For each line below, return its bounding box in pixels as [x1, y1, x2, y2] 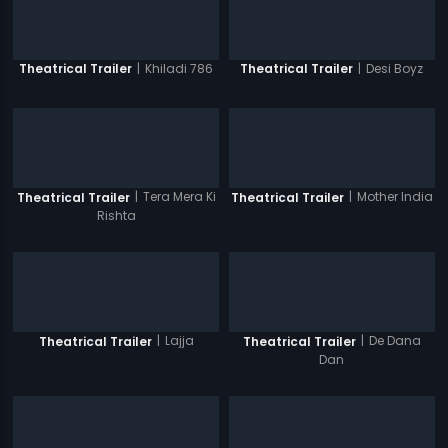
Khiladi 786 [145, 59, 214, 77]
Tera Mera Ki [142, 188, 216, 206]
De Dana [368, 332, 421, 350]
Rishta [96, 207, 136, 225]
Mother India [356, 188, 433, 206]
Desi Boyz [366, 59, 424, 77]
